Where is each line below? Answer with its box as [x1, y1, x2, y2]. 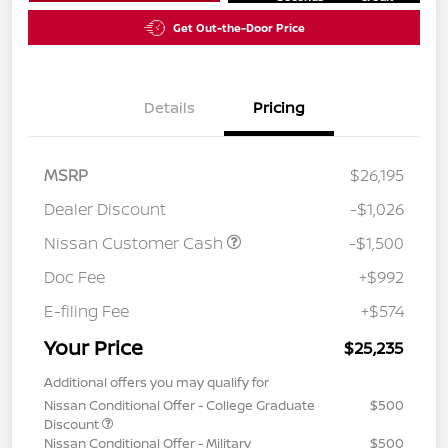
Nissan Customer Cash [44, 232, 227, 255]
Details [143, 97, 195, 119]
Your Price [44, 334, 143, 362]
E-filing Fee [44, 300, 129, 323]
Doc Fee [44, 266, 105, 289]
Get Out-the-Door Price [172, 20, 305, 36]
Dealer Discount [44, 198, 166, 221]
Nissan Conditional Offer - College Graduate [44, 396, 315, 415]
